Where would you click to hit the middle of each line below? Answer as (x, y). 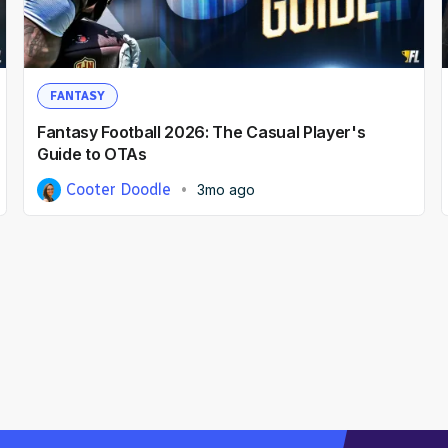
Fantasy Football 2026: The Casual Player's (201, 131)
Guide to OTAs (91, 153)
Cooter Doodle (119, 189)
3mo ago (226, 189)
